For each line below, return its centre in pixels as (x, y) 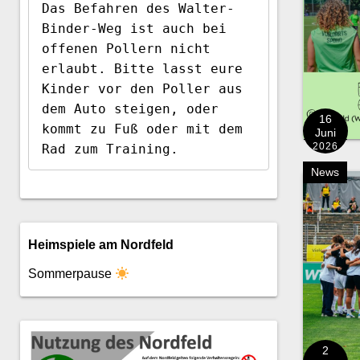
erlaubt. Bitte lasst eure (142, 69)
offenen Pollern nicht (126, 49)
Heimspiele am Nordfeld (101, 245)
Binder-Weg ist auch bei (134, 29)
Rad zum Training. (110, 149)
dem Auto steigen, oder (130, 109)
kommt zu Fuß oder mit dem (142, 129)
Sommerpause (72, 274)
